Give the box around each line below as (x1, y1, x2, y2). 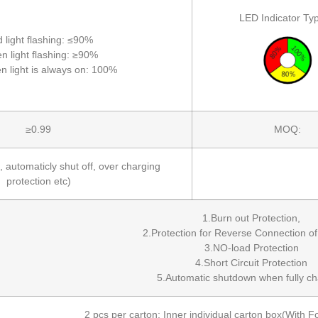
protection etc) (6, 175, 71, 187)
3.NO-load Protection (204, 241, 299, 253)
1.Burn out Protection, (202, 212, 300, 224)
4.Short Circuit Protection (195, 256, 307, 268)
